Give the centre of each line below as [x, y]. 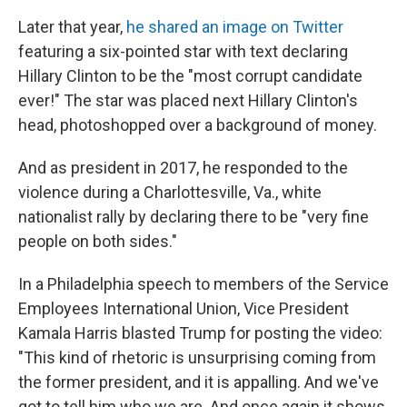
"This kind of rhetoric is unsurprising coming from [197, 357]
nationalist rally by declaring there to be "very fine [194, 217]
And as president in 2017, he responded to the [183, 168]
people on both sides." [98, 241]
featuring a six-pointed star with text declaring [183, 51]
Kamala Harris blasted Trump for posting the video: [200, 333]
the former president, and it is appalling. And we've [199, 382]
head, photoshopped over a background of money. [198, 125]
